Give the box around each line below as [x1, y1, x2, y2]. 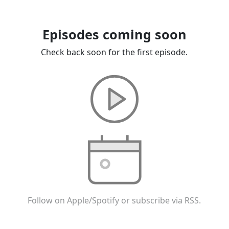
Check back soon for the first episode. [41, 47, 188, 58]
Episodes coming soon [42, 26, 187, 43]
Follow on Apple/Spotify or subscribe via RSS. [28, 195, 201, 207]
